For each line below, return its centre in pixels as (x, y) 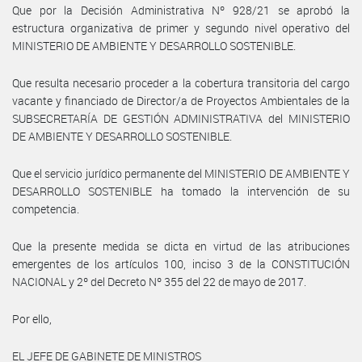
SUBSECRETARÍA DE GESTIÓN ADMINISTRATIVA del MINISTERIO (181, 118)
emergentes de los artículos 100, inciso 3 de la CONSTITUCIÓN (181, 263)
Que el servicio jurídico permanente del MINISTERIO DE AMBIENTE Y (181, 173)
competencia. (46, 208)
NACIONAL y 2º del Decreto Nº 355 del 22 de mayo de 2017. (159, 281)
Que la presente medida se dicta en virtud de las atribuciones (181, 246)
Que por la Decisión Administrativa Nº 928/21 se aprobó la (181, 10)
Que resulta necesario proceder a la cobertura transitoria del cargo (181, 82)
